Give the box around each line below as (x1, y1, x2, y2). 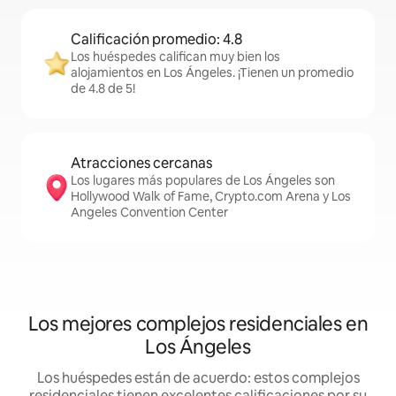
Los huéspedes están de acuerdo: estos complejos (36, 369, 360, 387)
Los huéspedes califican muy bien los (71, 49, 280, 65)
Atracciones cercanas (71, 154, 212, 172)
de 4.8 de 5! (71, 80, 135, 96)
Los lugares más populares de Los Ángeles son (71, 172, 335, 188)
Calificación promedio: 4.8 (71, 30, 242, 49)
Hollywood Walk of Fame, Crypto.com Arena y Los (71, 188, 351, 204)
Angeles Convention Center (71, 204, 228, 220)
